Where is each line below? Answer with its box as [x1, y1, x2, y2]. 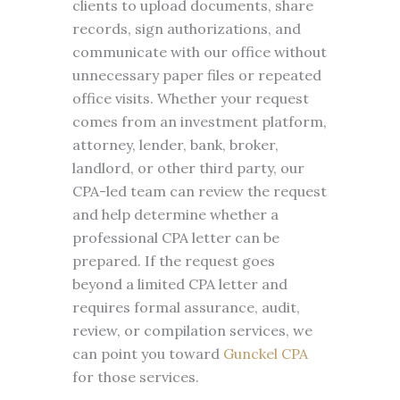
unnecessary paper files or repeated [71, 66, 321, 84]
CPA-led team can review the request [71, 182, 327, 200]
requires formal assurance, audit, [71, 298, 300, 316]
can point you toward [71, 345, 223, 362]
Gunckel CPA [222, 345, 308, 362]
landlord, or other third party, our [71, 159, 304, 177]
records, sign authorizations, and [71, 20, 301, 37]
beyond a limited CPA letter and [71, 275, 287, 293]
